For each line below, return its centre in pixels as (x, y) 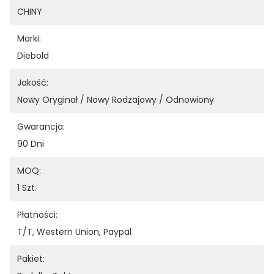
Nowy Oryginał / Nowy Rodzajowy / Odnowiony (116, 100)
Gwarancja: (41, 127)
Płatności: (37, 215)
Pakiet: (31, 259)
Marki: (29, 39)
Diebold (33, 56)
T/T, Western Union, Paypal (74, 232)
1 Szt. (27, 188)
